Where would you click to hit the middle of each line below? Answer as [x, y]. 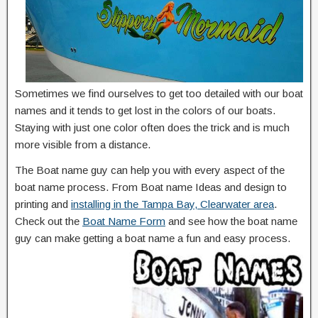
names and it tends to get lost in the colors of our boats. [145, 110]
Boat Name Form [124, 221]
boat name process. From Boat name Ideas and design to [151, 187]
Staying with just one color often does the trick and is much [152, 127]
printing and [43, 204]
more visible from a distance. [83, 144]
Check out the [49, 221]
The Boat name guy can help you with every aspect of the [150, 170]
